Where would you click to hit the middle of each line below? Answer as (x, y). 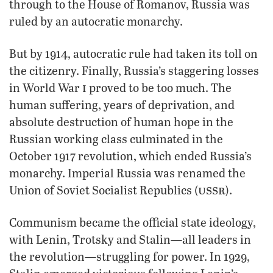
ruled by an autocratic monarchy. (96, 21)
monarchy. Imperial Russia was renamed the (127, 172)
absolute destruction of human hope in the (121, 121)
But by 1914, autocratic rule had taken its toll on (133, 53)
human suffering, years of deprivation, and (122, 104)
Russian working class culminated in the (116, 138)
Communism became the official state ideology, (133, 222)
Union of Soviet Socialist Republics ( (104, 190)
